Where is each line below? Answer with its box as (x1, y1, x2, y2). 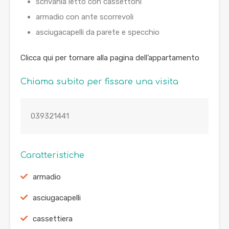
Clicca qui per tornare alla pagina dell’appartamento (20, 53, 199, 62)
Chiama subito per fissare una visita (20, 77, 178, 86)
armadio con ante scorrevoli (36, 12, 133, 21)
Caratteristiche (20, 150, 84, 160)
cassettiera (33, 214, 73, 223)
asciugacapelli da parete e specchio (36, 27, 159, 37)
